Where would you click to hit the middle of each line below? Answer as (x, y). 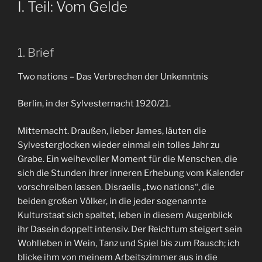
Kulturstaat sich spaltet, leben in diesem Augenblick (125, 215)
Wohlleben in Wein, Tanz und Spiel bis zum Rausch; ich (129, 243)
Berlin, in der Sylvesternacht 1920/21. (94, 104)
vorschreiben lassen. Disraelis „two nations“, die (116, 187)
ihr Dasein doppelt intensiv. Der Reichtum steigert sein (130, 229)
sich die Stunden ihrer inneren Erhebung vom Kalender (131, 173)
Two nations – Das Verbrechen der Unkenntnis (113, 76)
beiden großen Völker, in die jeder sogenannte (112, 201)
